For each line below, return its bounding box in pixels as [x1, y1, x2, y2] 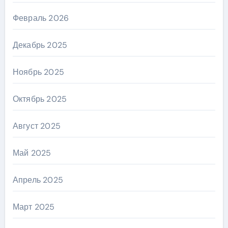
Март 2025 [12, 202, 55, 213]
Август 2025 [12, 121, 61, 132]
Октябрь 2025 [12, 94, 67, 105]
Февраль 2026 [12, 13, 69, 24]
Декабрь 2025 [12, 40, 68, 51]
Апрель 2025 [12, 175, 63, 186]
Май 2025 [12, 148, 51, 159]
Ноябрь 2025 [12, 67, 64, 78]
